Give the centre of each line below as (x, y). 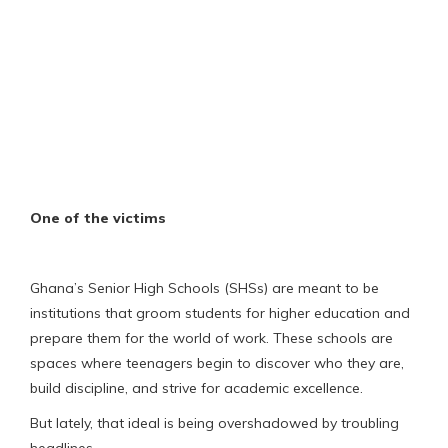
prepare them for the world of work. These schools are (211, 338)
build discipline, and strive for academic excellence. (196, 388)
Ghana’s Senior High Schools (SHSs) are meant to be (204, 288)
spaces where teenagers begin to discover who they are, (217, 363)
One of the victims (98, 218)
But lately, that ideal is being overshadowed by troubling (214, 423)
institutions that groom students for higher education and (220, 313)
